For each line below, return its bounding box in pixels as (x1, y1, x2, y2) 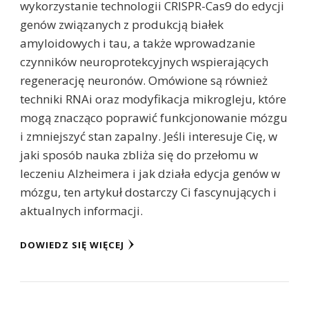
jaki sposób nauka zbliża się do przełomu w (20, 147, 258, 163)
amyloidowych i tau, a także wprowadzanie (20, 35, 255, 52)
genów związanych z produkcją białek (20, 17, 223, 33)
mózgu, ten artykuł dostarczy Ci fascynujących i (20, 184, 277, 201)
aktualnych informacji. (20, 203, 143, 219)
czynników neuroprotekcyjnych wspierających (20, 54, 268, 70)
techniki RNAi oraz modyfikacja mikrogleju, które (20, 91, 286, 108)
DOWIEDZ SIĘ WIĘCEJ (20, 239, 124, 252)
